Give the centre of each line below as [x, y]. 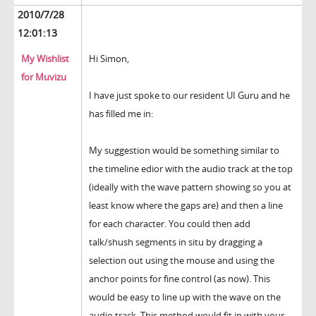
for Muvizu [44, 77]
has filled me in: [121, 114]
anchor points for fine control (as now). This [180, 279]
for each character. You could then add [170, 224]
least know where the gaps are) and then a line [186, 206]
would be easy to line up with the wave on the [185, 297]
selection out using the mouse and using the [182, 261]
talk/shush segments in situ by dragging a [176, 242]
